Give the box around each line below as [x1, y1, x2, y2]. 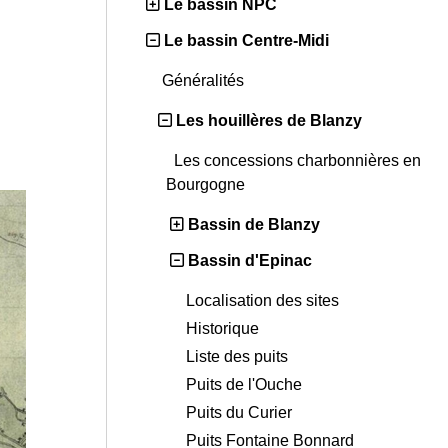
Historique [186, 320, 263, 338]
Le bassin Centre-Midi [164, 32, 329, 50]
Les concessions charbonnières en [174, 152, 421, 170]
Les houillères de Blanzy [176, 112, 362, 130]
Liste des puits [186, 348, 292, 366]
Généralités [162, 72, 248, 90]
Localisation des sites [186, 292, 343, 310]
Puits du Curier [186, 404, 296, 422]
